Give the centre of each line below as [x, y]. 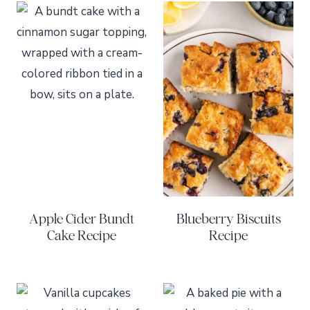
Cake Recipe [82, 235]
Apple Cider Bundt [82, 219]
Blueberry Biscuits [228, 219]
